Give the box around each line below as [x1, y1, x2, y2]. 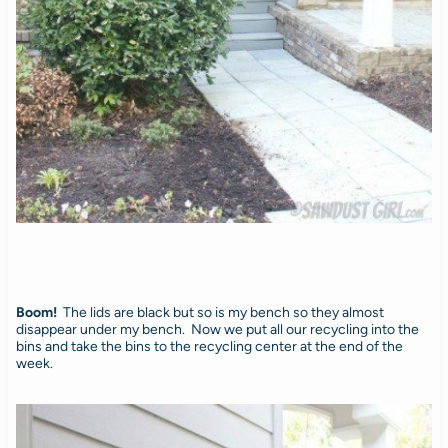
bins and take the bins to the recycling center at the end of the [15, 337, 403, 355]
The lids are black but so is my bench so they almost [62, 303, 384, 321]
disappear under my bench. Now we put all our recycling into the [15, 320, 419, 338]
